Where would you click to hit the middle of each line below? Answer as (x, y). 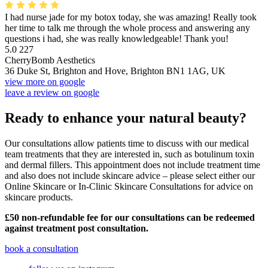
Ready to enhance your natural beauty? (126, 118)
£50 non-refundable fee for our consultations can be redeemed (130, 217)
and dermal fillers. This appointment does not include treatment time (133, 165)
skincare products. (39, 197)
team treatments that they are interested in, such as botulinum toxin (130, 154)
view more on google (45, 82)
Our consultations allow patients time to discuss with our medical (127, 143)
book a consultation (42, 248)
